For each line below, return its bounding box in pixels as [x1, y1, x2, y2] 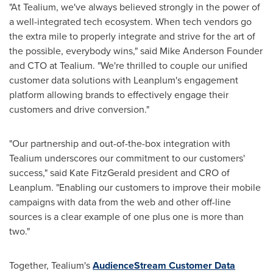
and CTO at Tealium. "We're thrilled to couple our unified [9, 58, 247, 73]
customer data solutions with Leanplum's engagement [9, 73, 238, 87]
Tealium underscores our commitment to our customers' [9, 151, 245, 165]
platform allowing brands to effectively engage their [9, 88, 229, 102]
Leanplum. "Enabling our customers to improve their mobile [9, 180, 261, 194]
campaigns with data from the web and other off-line [9, 195, 231, 209]
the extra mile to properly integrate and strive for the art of [9, 29, 255, 43]
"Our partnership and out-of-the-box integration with [9, 136, 230, 151]
